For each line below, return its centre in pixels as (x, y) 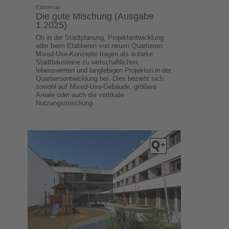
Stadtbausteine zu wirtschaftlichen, (88, 62)
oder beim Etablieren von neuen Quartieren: (100, 45)
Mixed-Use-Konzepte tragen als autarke (95, 54)
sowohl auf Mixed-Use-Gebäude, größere (96, 86)
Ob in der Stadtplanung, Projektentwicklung (100, 37)
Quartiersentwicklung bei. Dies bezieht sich (100, 78)
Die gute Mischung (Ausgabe (95, 16)
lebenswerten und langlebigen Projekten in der (104, 70)
